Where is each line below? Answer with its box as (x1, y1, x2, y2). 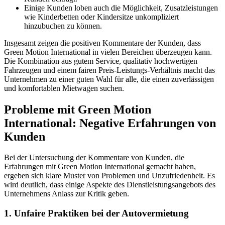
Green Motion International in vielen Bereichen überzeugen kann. (4, 47, 212, 56)
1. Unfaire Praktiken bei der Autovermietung (4, 208, 189, 219)
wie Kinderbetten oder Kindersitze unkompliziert (24, 12, 179, 21)
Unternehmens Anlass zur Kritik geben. (4, 189, 129, 198)
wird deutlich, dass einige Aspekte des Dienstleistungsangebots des (4, 180, 215, 189)
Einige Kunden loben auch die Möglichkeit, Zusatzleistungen (24, 3, 218, 12)
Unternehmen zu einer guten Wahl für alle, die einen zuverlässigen (4, 74, 214, 83)
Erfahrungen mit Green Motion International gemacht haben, (4, 162, 196, 171)
